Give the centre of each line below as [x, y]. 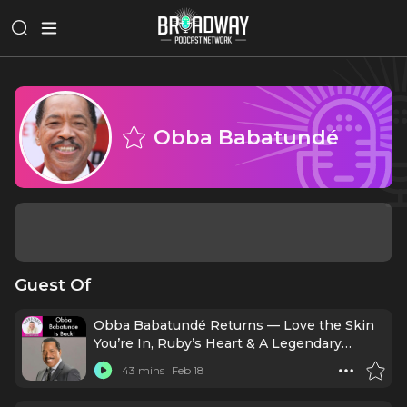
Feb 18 [189, 370]
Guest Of [53, 285]
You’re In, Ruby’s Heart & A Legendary [217, 343]
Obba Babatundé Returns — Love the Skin [233, 325]
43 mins [143, 370]
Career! [116, 362]
